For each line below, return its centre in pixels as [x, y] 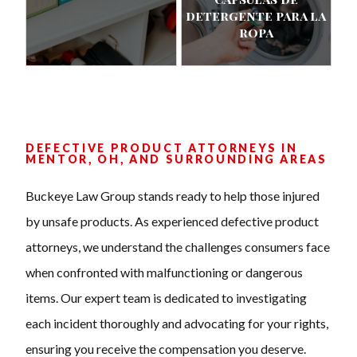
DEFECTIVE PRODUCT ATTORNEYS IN [162, 148]
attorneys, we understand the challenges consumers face [178, 247]
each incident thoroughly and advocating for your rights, [177, 324]
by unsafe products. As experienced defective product [172, 222]
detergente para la [256, 15]
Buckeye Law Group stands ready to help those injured [173, 196]
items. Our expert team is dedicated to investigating [166, 298]
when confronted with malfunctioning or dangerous [164, 273]
